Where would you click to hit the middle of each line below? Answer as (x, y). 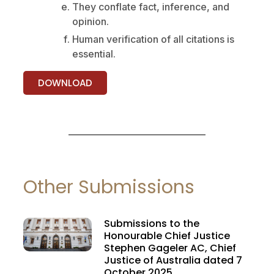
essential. (94, 54)
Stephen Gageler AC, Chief (170, 248)
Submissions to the (151, 223)
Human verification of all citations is (153, 39)
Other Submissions (109, 187)
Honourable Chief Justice (167, 235)
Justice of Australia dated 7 (173, 260)
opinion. (91, 21)
